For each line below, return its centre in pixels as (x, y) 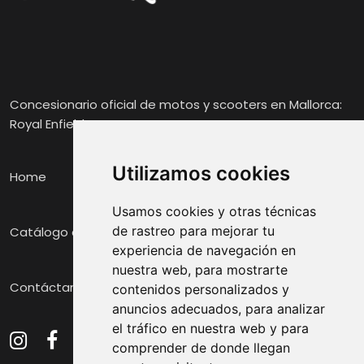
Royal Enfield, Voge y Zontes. (95, 124)
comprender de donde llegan (201, 348)
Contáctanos (51, 288)
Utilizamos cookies (201, 173)
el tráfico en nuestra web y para (210, 328)
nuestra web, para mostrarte (199, 270)
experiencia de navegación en (204, 250)
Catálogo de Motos (69, 232)
